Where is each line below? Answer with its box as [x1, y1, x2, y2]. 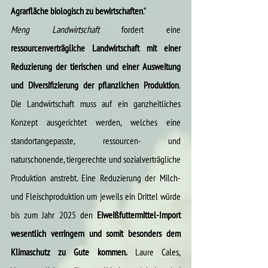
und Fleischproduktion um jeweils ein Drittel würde [11, 190, 181, 202]
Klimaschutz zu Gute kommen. [11, 245, 127, 258]
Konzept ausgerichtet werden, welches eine [11, 115, 181, 128]
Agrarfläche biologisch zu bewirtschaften [11, 4, 143, 17]
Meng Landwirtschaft [11, 23, 99, 35]
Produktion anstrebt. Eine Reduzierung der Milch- [11, 171, 181, 184]
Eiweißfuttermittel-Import [97, 208, 181, 221]
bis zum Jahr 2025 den [11, 208, 97, 221]
